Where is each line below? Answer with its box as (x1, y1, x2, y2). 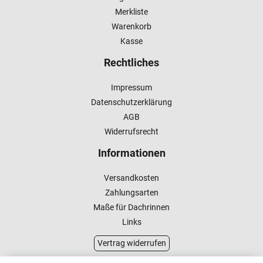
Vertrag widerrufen (97, 238, 166, 248)
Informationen (97, 147, 166, 160)
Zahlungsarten (104, 188, 159, 198)
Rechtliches (104, 56, 159, 69)
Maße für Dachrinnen (93, 203, 170, 213)
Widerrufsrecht (104, 127, 159, 137)
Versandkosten (104, 173, 159, 183)
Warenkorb (112, 22, 151, 32)
